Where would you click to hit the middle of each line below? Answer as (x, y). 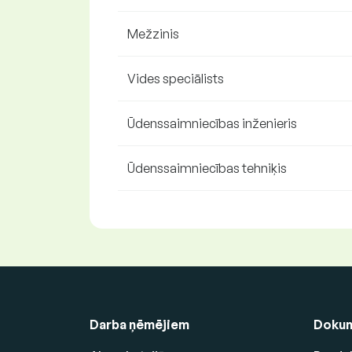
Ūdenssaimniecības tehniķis (207, 168)
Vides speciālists (176, 79)
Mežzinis (153, 34)
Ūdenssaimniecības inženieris (212, 123)
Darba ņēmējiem (139, 324)
